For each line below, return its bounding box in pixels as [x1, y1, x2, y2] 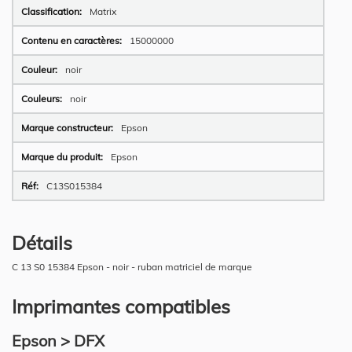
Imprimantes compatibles [12, 294, 230, 318]
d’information [12, 7, 70, 20]
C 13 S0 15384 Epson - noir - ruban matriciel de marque [12, 260, 252, 273]
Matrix [90, 5, 116, 17]
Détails [12, 230, 72, 255]
